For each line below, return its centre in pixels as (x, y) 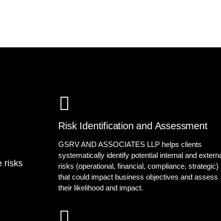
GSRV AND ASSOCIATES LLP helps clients (130, 144)
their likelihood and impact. (101, 188)
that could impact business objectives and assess (138, 177)
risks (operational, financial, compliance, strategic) (139, 166)
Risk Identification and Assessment (133, 126)
